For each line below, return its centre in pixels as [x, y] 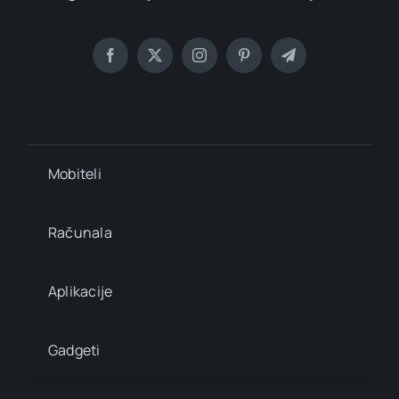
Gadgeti [74, 350]
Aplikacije [80, 291]
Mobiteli [74, 173]
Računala [80, 232]
